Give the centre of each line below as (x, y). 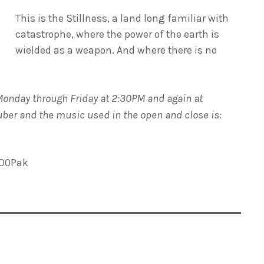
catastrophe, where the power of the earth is (118, 34)
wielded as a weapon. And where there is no (116, 50)
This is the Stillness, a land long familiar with (122, 18)
